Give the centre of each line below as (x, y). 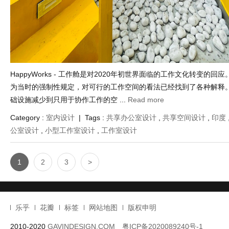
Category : (28, 118)
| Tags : (90, 118)
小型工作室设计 (70, 131)
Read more (146, 100)
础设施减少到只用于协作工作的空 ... (69, 100)
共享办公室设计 (131, 118)
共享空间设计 (184, 118)
